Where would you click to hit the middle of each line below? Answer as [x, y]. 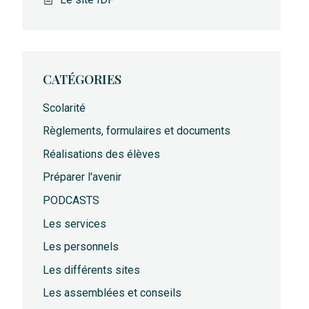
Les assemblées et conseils [112, 293]
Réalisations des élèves [102, 154]
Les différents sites [92, 270]
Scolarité [64, 108]
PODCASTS [71, 200]
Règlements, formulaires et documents [137, 131]
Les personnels [81, 247]
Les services [75, 223]
